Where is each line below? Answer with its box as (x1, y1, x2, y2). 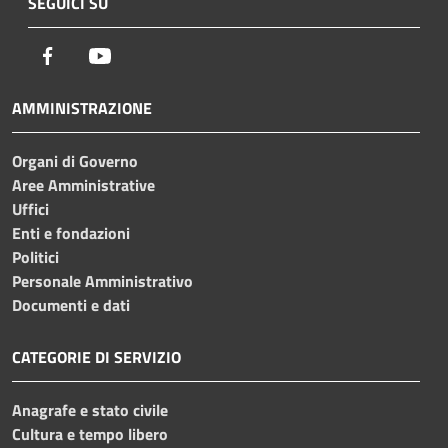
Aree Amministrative (12, 173, 155, 198)
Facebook (59, 43, 121, 68)
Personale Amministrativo (12, 269, 193, 294)
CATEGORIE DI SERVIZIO (12, 345, 181, 370)
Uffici (12, 197, 49, 222)
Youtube (111, 43, 167, 68)
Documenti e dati (12, 293, 130, 318)
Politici (12, 245, 59, 270)
